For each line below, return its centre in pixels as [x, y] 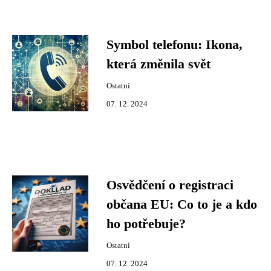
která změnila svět [158, 64]
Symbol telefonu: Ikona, [175, 45]
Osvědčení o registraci [170, 185]
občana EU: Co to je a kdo [182, 204]
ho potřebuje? [146, 224]
